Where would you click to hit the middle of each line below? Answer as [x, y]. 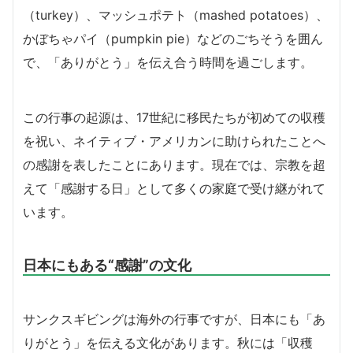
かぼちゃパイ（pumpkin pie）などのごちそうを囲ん [173, 38]
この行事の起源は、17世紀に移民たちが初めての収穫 [174, 117]
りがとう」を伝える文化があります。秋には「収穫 [168, 342]
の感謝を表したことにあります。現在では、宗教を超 [174, 164]
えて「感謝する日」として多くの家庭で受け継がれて [174, 188]
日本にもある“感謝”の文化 [107, 264]
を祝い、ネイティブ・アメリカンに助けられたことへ [174, 141]
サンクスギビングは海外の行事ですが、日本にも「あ [174, 319]
